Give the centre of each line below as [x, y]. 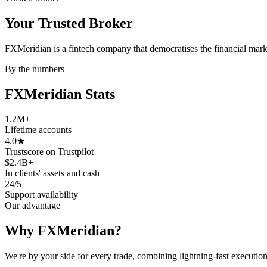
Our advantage [32, 206]
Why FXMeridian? [63, 231]
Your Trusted [47, 23]
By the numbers [35, 69]
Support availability [41, 195]
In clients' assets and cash [52, 173]
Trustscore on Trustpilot [49, 152]
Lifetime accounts [38, 130]
